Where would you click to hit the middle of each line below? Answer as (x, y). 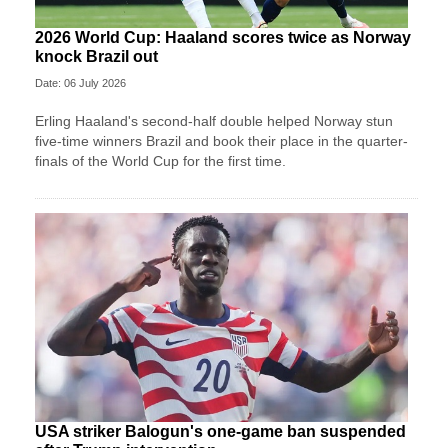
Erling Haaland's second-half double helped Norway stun (214, 121)
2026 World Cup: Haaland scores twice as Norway (223, 38)
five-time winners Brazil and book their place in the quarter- (221, 141)
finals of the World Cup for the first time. (160, 161)
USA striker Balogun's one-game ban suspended (220, 432)
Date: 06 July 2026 (80, 83)
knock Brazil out (96, 57)
